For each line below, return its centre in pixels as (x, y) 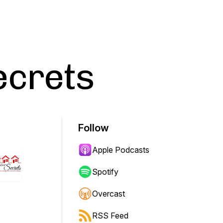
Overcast (109, 194)
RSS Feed (110, 216)
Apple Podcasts (121, 150)
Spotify (105, 172)
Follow (94, 128)
